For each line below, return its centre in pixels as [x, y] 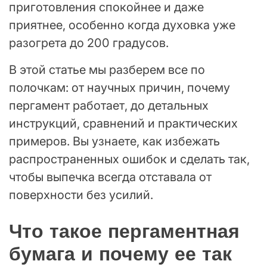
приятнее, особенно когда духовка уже [122, 25]
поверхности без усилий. [81, 195]
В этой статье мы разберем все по [107, 70]
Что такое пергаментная [124, 231]
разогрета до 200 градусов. [89, 43]
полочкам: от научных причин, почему [119, 88]
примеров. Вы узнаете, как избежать [114, 142]
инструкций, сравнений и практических [123, 124]
